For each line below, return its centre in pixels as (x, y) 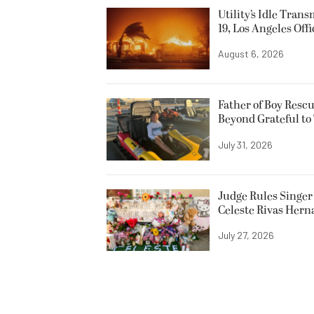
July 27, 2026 (246, 235)
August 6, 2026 (251, 54)
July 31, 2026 (245, 144)
